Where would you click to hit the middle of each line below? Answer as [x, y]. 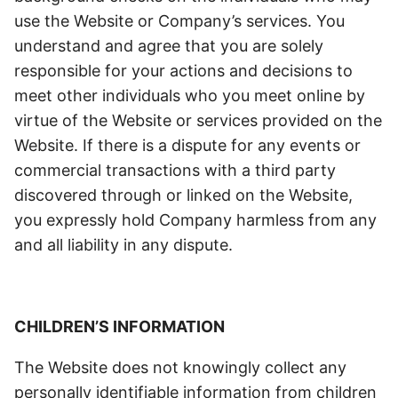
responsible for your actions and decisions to [183, 71]
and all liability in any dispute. [123, 245]
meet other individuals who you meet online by [190, 96]
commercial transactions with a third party [175, 170]
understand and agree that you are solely [169, 46]
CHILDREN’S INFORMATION [119, 326]
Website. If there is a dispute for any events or [187, 145]
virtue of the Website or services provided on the [198, 120]
